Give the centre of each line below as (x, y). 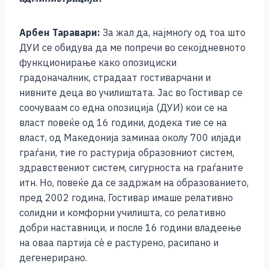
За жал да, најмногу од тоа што (173, 33)
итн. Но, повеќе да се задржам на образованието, (134, 183)
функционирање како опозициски (98, 63)
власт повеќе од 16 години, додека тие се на (123, 123)
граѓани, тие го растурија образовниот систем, (127, 153)
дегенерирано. (53, 258)
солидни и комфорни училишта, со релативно (122, 213)
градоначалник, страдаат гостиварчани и (115, 78)
